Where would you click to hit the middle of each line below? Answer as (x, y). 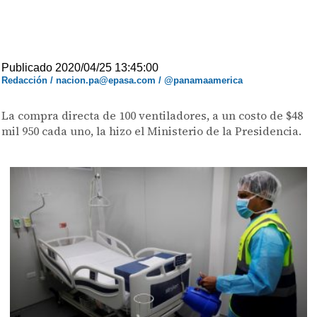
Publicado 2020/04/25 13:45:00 (80, 68)
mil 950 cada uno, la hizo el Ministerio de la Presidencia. (152, 131)
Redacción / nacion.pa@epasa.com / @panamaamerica (122, 80)
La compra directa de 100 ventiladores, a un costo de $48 (152, 115)
